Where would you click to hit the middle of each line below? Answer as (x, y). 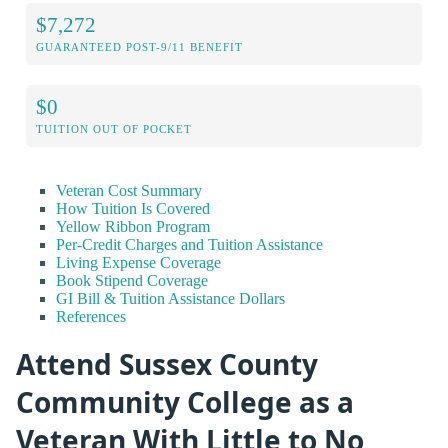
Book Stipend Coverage (132, 281)
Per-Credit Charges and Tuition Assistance (189, 245)
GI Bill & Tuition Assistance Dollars (170, 299)
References (91, 317)
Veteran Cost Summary (129, 191)
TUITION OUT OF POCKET (114, 129)
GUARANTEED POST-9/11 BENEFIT (139, 47)
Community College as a (185, 402)
